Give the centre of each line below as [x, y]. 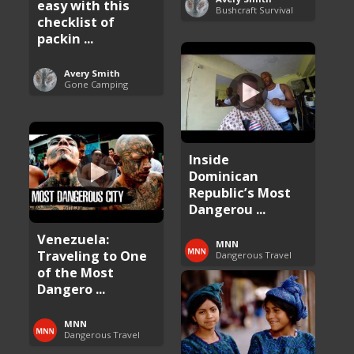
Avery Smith [92, 73]
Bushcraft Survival [255, 9]
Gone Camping [96, 84]
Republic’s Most [240, 192]
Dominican [224, 175]
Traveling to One [92, 255]
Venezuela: [73, 239]
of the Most [76, 272]
